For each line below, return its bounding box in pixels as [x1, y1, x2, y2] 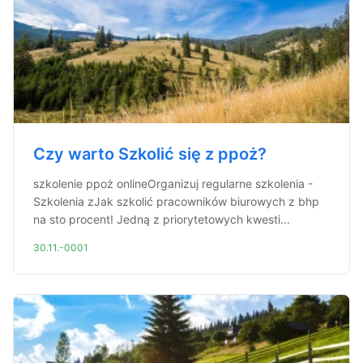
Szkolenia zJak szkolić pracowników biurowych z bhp [33, 194, 319, 208]
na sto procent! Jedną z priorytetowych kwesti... [33, 212, 290, 226]
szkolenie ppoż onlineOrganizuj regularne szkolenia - [33, 177, 313, 190]
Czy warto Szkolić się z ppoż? [33, 144, 267, 164]
